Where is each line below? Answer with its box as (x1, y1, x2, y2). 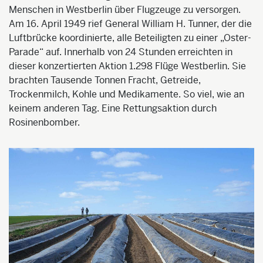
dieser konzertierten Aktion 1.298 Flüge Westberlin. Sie (9, 60, 246, 73)
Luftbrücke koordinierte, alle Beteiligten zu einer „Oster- (9, 32, 251, 45)
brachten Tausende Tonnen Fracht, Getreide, (9, 74, 201, 87)
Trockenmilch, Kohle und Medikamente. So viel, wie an (9, 88, 244, 101)
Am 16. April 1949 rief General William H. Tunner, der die (9, 18, 252, 31)
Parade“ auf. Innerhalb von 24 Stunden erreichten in (9, 46, 232, 59)
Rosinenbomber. (9, 116, 80, 129)
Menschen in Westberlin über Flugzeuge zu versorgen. (9, 4, 241, 16)
